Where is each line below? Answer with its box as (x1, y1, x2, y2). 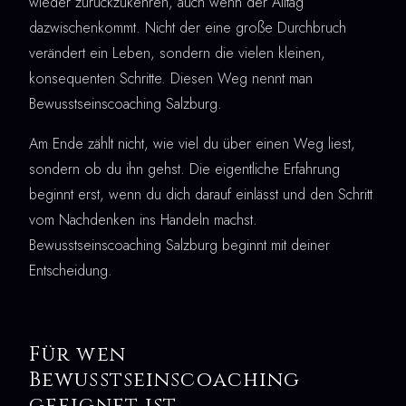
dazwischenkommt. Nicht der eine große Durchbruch (29, 17, 346, 39)
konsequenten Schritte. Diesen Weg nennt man (29, 68, 313, 90)
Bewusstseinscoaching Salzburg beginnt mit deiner (29, 235, 330, 256)
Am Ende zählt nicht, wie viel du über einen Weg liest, (29, 133, 355, 155)
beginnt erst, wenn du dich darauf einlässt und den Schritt (29, 184, 372, 206)
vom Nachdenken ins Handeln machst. (29, 209, 257, 231)
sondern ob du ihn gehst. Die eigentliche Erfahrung (29, 159, 340, 180)
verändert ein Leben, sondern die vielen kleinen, (29, 43, 325, 64)
